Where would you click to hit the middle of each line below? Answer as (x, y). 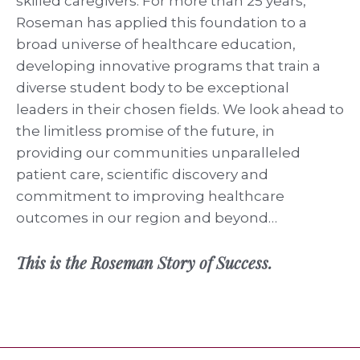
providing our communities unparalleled (158, 153)
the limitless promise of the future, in (145, 131)
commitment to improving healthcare (150, 196)
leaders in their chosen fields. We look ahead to (180, 110)
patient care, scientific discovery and (142, 175)
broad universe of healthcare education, (156, 45)
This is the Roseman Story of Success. (144, 262)
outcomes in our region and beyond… (147, 218)
